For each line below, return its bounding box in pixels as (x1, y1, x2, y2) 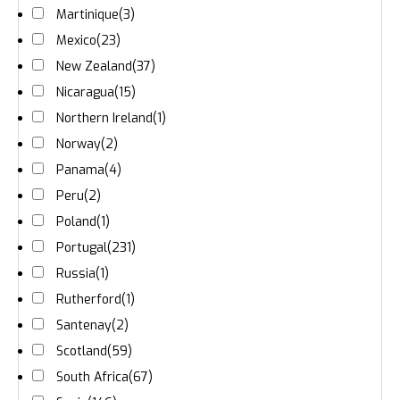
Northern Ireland (56, 110, 153, 128)
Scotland (56, 343, 107, 361)
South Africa (56, 369, 129, 387)
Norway (56, 136, 101, 154)
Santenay (56, 317, 112, 335)
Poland (56, 213, 96, 231)
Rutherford (56, 291, 121, 309)
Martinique (56, 6, 119, 24)
